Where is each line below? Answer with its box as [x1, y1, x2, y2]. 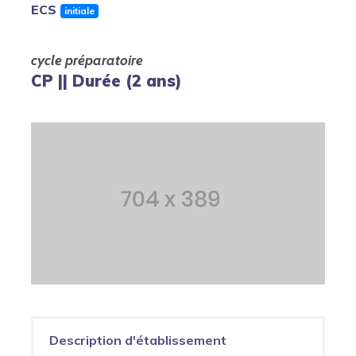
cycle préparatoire [31, 52, 143, 69]
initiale [64, 5, 95, 17]
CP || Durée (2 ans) [31, 71, 182, 91]
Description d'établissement [49, 332, 226, 349]
